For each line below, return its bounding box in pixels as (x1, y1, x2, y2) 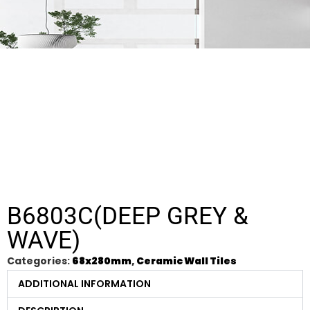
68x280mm (72, 254, 131, 268)
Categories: (7, 254, 72, 268)
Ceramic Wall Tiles (136, 254, 237, 268)
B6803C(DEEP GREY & (7, 202, 248, 231)
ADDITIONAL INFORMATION (18, 277, 151, 291)
